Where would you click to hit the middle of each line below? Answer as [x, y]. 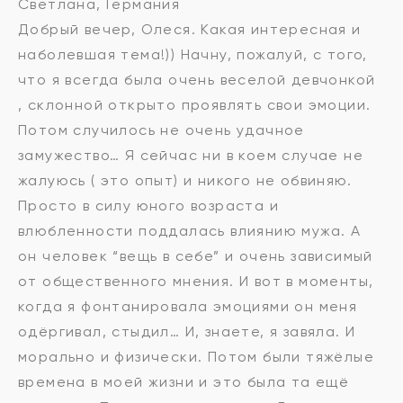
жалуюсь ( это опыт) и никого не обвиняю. [185, 181]
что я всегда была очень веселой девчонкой [197, 80]
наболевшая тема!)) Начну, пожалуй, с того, [193, 55]
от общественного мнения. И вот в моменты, [196, 282]
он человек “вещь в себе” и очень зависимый [196, 256]
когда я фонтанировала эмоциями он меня [188, 307]
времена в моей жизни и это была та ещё [184, 382]
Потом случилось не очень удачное [161, 130]
